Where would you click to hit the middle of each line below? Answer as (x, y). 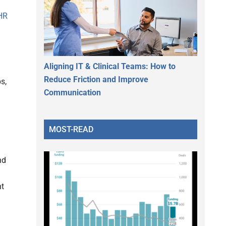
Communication (72, 92)
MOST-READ (71, 129)
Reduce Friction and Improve (96, 79)
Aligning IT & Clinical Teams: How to (110, 66)
